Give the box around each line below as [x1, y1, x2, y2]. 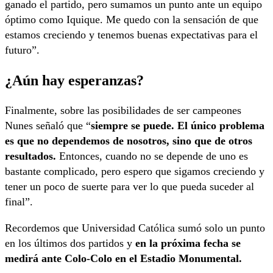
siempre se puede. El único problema [91, 119, 264, 132]
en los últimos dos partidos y [5, 236, 135, 249]
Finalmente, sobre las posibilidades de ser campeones [5, 104, 241, 116]
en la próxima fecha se [135, 236, 241, 249]
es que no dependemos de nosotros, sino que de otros [5, 134, 252, 147]
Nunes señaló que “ [5, 119, 91, 132]
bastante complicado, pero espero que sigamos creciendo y [5, 165, 264, 177]
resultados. [5, 149, 59, 162]
